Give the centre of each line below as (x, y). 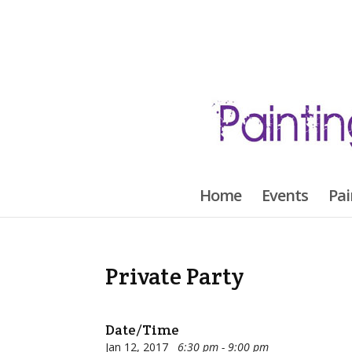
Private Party (175, 276)
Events (285, 195)
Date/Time (143, 330)
